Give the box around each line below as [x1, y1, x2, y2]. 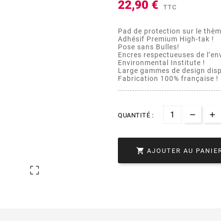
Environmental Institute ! [118, 58, 205, 67]
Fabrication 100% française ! [118, 74, 219, 82]
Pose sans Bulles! [118, 42, 180, 51]
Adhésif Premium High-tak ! [118, 35, 214, 43]
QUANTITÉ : [118, 111, 153, 119]
